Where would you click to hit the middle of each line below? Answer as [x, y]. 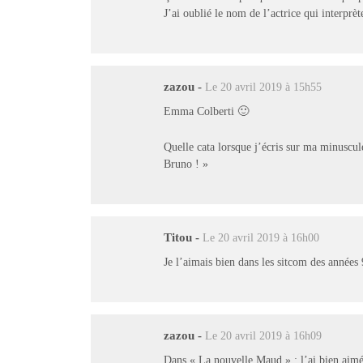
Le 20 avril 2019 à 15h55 [264, 88]
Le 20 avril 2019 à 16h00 [261, 238]
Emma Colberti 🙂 [207, 111]
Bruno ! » [186, 163]
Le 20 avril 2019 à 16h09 [264, 336]
